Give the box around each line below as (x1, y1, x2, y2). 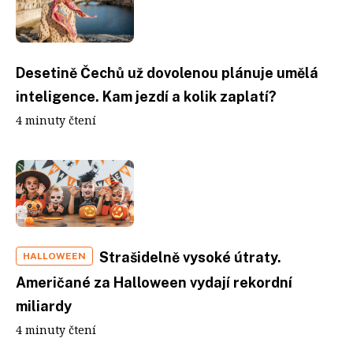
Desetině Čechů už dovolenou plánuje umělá (16, 65, 318, 81)
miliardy (16, 297, 72, 314)
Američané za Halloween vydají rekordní (16, 273, 292, 291)
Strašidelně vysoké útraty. (99, 248, 281, 266)
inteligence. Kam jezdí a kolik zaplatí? (16, 88, 277, 105)
